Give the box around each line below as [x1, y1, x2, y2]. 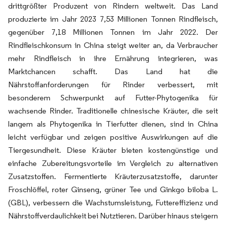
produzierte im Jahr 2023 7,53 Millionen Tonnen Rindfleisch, [8, 14, 218, 24]
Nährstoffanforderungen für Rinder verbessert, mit [8, 79, 218, 89]
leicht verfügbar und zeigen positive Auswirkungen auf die [8, 132, 218, 142]
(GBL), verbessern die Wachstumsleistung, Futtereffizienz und [8, 197, 218, 207]
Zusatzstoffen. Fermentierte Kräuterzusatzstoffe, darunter [8, 171, 218, 181]
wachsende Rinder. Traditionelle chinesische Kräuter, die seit [8, 105, 218, 116]
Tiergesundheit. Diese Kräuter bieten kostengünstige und [8, 145, 218, 155]
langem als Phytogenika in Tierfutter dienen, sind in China [8, 119, 218, 129]
